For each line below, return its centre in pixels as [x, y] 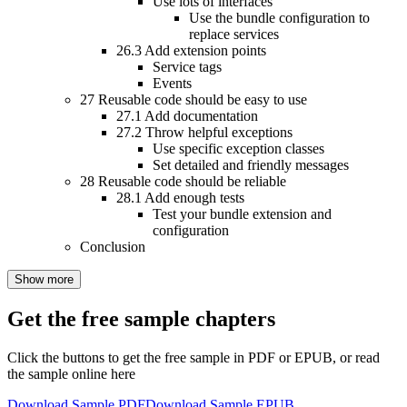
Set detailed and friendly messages [251, 165]
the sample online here [71, 373]
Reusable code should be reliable [192, 182]
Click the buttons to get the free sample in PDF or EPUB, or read [194, 357]
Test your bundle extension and [242, 214]
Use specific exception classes [238, 149]
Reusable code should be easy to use [203, 100]
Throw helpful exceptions [219, 133]
